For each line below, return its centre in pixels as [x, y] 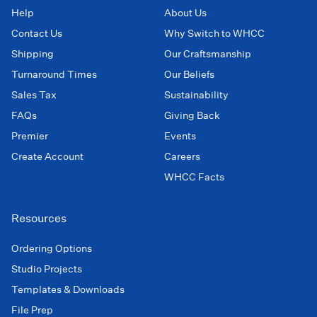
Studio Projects [47, 269]
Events [180, 136]
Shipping [33, 54]
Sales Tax [34, 95]
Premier [30, 136]
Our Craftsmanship [208, 54]
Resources [39, 219]
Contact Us [37, 34]
